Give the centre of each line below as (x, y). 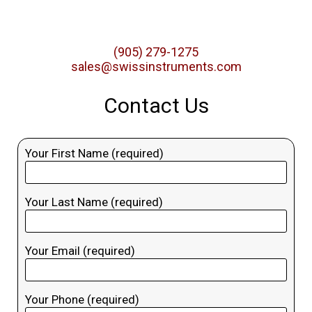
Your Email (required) (80, 251)
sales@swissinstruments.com (156, 66)
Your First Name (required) (94, 154)
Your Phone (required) (82, 300)
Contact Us (156, 106)
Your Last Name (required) (94, 202)
